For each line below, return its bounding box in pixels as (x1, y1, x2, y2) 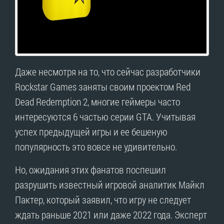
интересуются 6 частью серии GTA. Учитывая (15, 109, 195, 123)
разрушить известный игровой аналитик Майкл (15, 177, 204, 191)
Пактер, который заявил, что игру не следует (15, 192, 191, 206)
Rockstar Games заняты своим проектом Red (15, 79, 190, 93)
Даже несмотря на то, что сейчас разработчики (15, 64, 200, 78)
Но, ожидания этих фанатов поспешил (15, 162, 166, 176)
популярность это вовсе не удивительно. (15, 139, 177, 153)
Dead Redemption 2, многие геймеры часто (15, 94, 180, 108)
